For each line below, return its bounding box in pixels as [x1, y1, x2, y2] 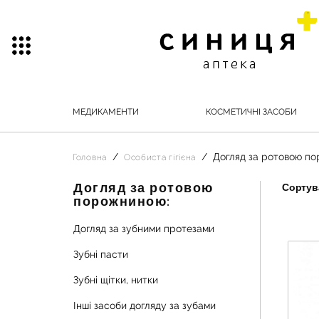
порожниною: [73, 194, 171, 209]
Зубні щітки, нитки [73, 274, 158, 286]
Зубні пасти [73, 249, 128, 260]
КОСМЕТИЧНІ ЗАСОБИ [206, 106, 297, 117]
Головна [73, 152, 107, 162]
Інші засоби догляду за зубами [73, 300, 216, 311]
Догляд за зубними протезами [73, 223, 214, 234]
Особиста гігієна [123, 152, 197, 162]
